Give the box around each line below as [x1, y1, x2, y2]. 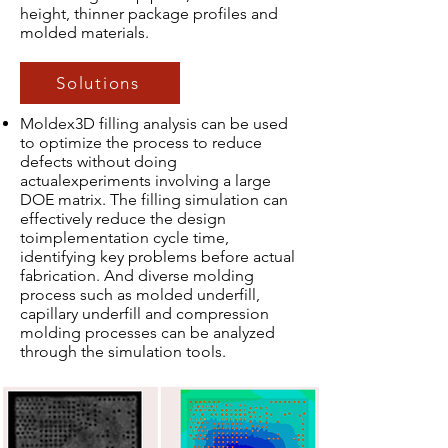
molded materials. [20, 23, 149, 42]
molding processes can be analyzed [20, 323, 275, 342]
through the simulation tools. [20, 342, 226, 361]
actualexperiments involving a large [20, 171, 271, 190]
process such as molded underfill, [20, 285, 260, 304]
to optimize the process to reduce [20, 133, 262, 152]
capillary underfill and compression [20, 304, 269, 323]
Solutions [56, 73, 140, 93]
